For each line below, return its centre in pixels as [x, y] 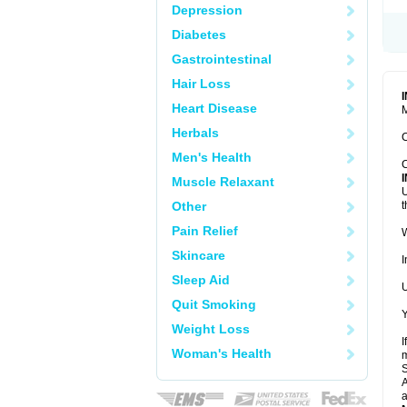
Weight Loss [211, 329]
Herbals [195, 133]
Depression [207, 10]
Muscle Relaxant [223, 182]
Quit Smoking [214, 304]
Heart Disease [214, 108]
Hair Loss [201, 84]
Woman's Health [222, 353]
